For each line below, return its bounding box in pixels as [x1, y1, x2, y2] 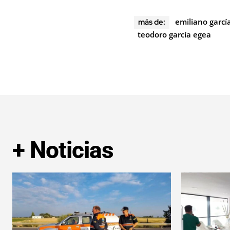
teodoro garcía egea [137, 29, 211, 40]
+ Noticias [12, 136, 113, 164]
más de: [138, 16, 165, 27]
